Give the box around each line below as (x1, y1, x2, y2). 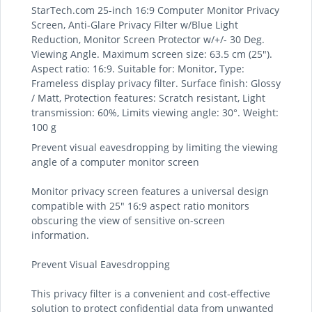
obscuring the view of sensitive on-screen (31, 214, 225, 227)
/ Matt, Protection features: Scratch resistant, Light (31, 91, 265, 104)
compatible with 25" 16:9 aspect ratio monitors (31, 199, 249, 212)
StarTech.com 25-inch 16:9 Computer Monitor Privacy (31, 3, 279, 17)
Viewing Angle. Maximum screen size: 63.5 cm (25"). (31, 47, 272, 61)
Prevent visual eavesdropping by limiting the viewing (31, 141, 278, 154)
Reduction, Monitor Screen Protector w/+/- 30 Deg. (31, 33, 265, 46)
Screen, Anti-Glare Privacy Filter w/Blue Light (31, 18, 238, 31)
